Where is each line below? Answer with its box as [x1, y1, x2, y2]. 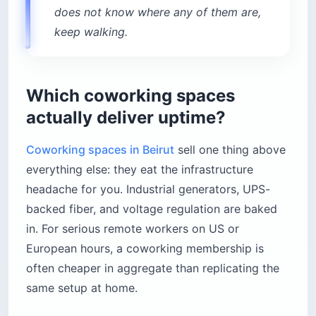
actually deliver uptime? [26, 107, 226, 128]
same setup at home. [26, 281, 138, 296]
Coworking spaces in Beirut [26, 142, 174, 157]
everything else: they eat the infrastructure [26, 162, 253, 177]
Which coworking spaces [26, 85, 235, 107]
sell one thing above [174, 142, 286, 157]
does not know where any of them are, [54, 5, 261, 20]
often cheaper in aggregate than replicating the [26, 261, 279, 276]
